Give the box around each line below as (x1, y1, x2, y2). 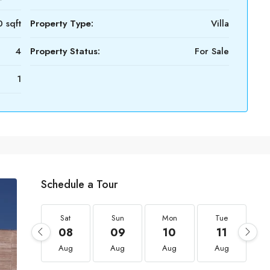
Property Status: (30, 45, 100, 58)
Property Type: (30, 17, 93, 30)
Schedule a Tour (40, 177, 118, 192)
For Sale (195, 45, 229, 58)
